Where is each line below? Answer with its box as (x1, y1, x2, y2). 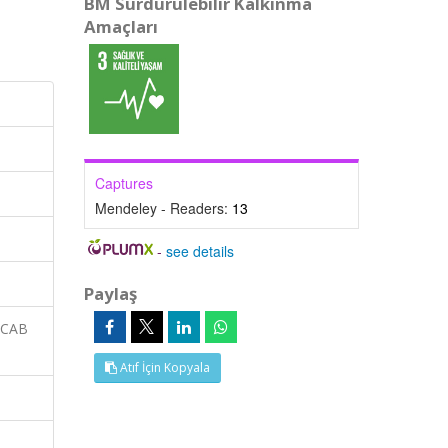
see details (166, 241, 235, 261)
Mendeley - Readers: (94, 198, 232, 218)
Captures (94, 173, 153, 193)
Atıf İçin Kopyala (116, 359, 210, 376)
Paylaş (83, 282, 137, 305)
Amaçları (83, 15, 158, 38)
